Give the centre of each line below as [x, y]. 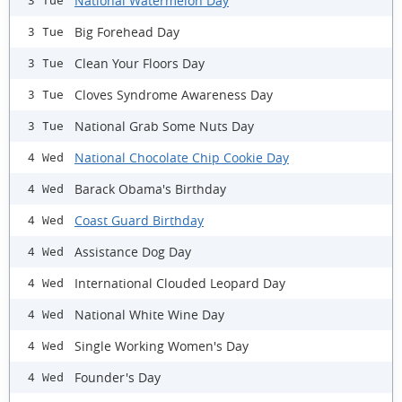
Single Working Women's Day [162, 345]
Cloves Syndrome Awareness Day [174, 94]
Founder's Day [118, 377]
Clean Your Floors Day [140, 63]
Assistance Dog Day [133, 251]
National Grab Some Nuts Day [164, 126]
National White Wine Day [149, 314]
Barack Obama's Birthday [150, 188]
